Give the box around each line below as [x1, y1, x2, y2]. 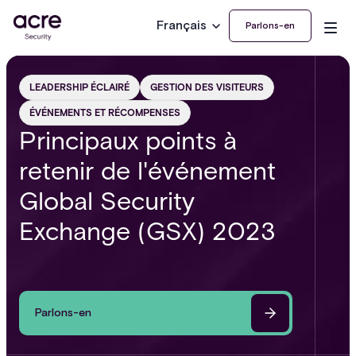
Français [157, 17, 207, 34]
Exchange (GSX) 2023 [19, 215, 276, 246]
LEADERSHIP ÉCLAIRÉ [29, 81, 130, 93]
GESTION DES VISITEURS [150, 81, 264, 93]
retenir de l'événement [19, 155, 276, 186]
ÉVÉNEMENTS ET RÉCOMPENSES [29, 106, 180, 118]
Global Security [19, 185, 195, 216]
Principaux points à [19, 125, 237, 156]
